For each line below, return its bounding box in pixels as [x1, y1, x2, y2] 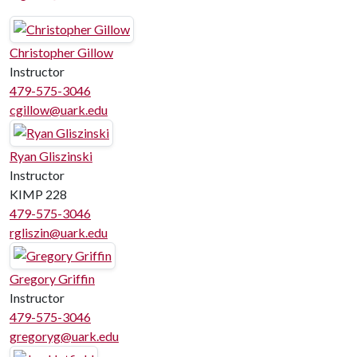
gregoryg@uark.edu [10, 328, 119, 343]
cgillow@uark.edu [10, 102, 108, 117]
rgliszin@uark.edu [10, 225, 108, 240]
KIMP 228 [10, 186, 67, 202]
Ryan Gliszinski [10, 148, 92, 163]
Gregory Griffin [10, 271, 95, 286]
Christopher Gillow [10, 45, 113, 60]
